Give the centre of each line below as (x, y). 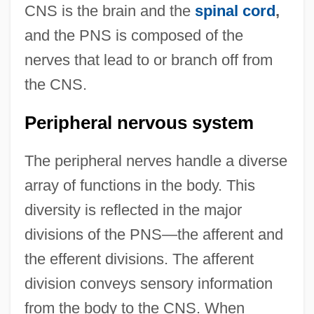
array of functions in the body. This (139, 186)
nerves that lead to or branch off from (148, 60)
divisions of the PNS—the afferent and (153, 235)
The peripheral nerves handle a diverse (156, 161)
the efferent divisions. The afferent (139, 259)
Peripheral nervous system (139, 123)
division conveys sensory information (148, 284)
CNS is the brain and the (109, 11)
